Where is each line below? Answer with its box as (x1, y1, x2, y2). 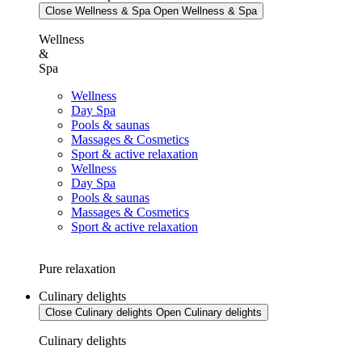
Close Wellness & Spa (45, 5, 150, 17)
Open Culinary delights (156, 306, 262, 318)
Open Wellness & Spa (154, 5, 257, 17)
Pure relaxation (39, 262, 116, 276)
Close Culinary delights (45, 306, 153, 318)
